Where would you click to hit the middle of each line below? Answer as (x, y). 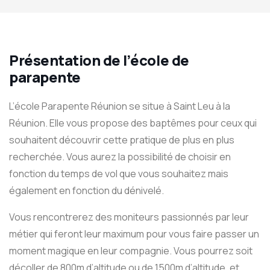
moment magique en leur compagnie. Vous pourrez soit (131, 250)
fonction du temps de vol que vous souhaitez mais (119, 173)
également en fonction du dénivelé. (86, 190)
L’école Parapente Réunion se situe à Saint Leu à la (120, 106)
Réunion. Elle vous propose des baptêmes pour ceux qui (133, 123)
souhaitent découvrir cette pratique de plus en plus (122, 140)
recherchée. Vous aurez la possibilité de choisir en (120, 156)
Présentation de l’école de (99, 60)
